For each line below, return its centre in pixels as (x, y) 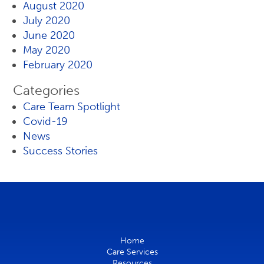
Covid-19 (45, 121)
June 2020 (49, 35)
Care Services (132, 252)
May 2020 (47, 50)
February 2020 (58, 65)
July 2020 (47, 21)
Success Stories (60, 151)
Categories (46, 90)
